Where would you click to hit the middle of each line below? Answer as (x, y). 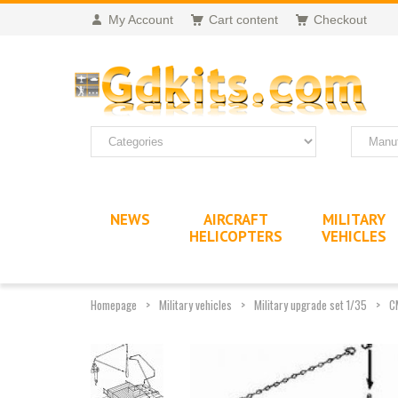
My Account (141, 20)
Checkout (340, 20)
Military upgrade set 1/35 (310, 304)
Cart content (243, 20)
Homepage (114, 304)
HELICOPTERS (236, 236)
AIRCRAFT (236, 219)
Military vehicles (195, 304)
